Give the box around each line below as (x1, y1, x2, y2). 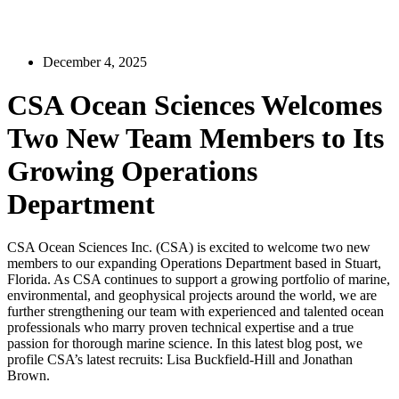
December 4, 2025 (43, 53, 147, 69)
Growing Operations (7, 155, 257, 187)
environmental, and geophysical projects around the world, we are (7, 288, 377, 304)
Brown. (7, 368, 50, 384)
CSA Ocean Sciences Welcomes (7, 89, 382, 121)
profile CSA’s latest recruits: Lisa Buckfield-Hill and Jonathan (7, 352, 353, 368)
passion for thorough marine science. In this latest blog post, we (7, 336, 362, 352)
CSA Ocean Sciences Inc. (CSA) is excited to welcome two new (7, 240, 370, 256)
